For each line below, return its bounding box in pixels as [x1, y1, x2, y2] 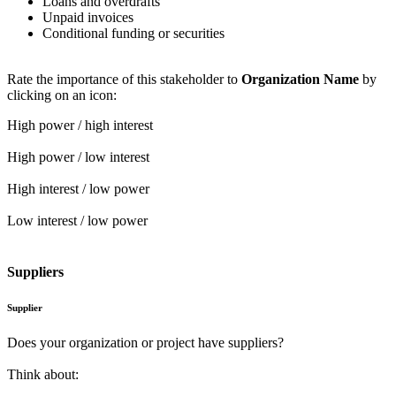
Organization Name [241, 72, 359, 88]
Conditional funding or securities [42, 26, 225, 42]
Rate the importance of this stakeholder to [7, 72, 241, 88]
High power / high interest [7, 118, 153, 133]
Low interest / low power [7, 213, 148, 229]
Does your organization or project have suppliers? [7, 334, 284, 350]
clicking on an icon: [7, 88, 117, 103]
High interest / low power [7, 181, 149, 197]
